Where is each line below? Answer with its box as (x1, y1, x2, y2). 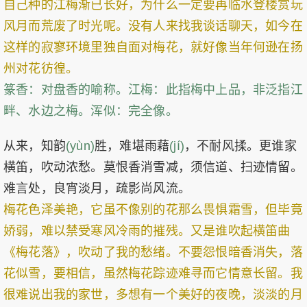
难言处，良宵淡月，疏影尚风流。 (3, 182, 191, 195)
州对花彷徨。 (3, 62, 79, 75)
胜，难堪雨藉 (95, 139, 170, 153)
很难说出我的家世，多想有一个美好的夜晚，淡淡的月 (3, 288, 303, 302)
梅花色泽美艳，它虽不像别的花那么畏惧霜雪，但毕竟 (3, 203, 303, 217)
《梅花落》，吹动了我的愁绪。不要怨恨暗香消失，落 (3, 245, 303, 259)
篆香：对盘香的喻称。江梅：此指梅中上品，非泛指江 (3, 83, 303, 97)
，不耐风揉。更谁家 (184, 139, 297, 153)
